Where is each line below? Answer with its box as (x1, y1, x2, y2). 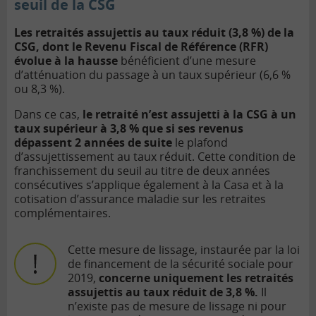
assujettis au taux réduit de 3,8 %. (68, 284, 258, 300)
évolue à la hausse (14, 53, 121, 69)
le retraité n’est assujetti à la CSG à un (83, 107, 296, 123)
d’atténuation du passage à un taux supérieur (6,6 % (14, 67, 291, 83)
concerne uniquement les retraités (99, 270, 293, 286)
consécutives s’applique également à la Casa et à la (14, 177, 284, 193)
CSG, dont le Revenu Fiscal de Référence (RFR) (14, 39, 268, 55)
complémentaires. (14, 205, 111, 221)
